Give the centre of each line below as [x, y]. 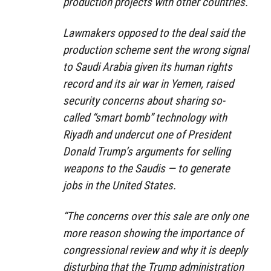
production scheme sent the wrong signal [156, 50]
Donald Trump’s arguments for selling [147, 151]
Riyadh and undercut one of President [147, 134]
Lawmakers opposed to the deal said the [154, 33]
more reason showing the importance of [153, 233]
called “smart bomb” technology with [145, 117]
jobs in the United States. [119, 185]
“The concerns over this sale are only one [156, 216]
